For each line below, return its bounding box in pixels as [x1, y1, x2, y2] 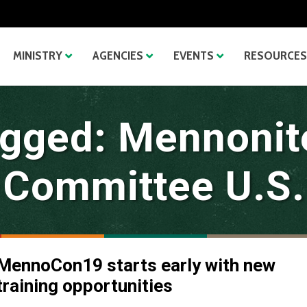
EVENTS [173, 48, 214, 63]
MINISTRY [13, 48, 62, 63]
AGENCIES [93, 48, 143, 63]
